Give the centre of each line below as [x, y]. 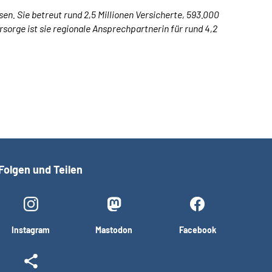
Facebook [197, 230]
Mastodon [114, 230]
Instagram [31, 230]
